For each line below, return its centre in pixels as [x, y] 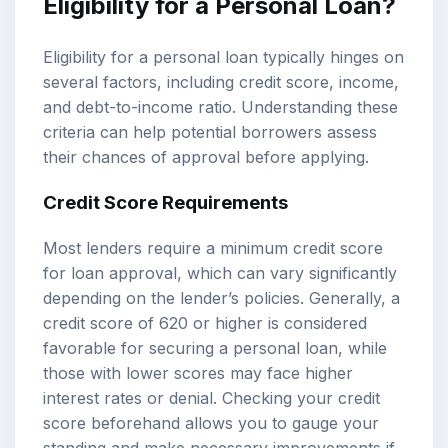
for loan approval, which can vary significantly [220, 273]
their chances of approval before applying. [206, 156]
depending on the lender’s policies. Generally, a [221, 298]
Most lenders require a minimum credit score [213, 248]
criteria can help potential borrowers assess [210, 131]
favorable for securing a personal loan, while [215, 348]
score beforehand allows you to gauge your [211, 423]
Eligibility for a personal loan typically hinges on [223, 56]
